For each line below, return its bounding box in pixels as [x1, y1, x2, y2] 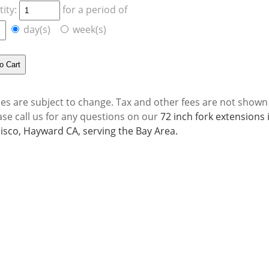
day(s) [21, 23, 58, 37]
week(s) [70, 23, 112, 37]
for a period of [62, 3, 133, 17]
